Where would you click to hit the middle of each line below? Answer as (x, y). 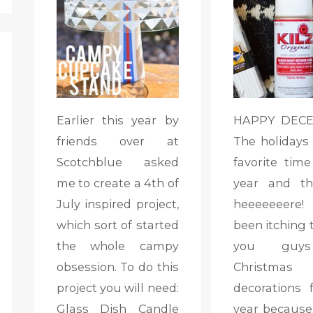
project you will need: (117, 287)
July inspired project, (117, 204)
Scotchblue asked (117, 162)
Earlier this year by (117, 120)
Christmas (263, 267)
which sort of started (117, 225)
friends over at (117, 141)
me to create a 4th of (117, 183)
